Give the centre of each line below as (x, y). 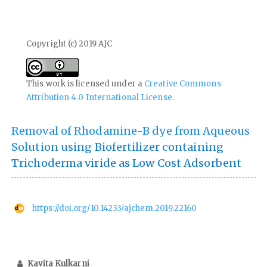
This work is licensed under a (86, 83)
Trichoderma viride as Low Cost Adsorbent (127, 163)
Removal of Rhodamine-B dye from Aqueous (131, 131)
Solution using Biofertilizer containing (117, 147)
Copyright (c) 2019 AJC (69, 44)
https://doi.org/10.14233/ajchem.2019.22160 (115, 208)
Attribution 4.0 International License (99, 97)
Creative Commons (183, 83)
